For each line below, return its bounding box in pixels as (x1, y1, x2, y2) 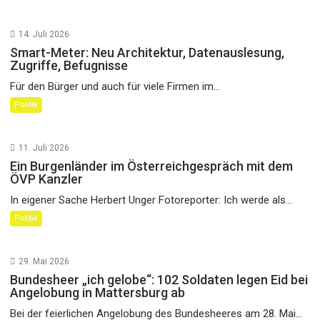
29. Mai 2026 (19, 256, 70, 266)
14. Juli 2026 (19, 29, 70, 39)
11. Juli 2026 (19, 142, 70, 153)
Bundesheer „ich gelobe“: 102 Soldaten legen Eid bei (10, 271, 309, 287)
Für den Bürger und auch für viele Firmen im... (10, 79, 221, 93)
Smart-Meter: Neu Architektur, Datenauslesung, (10, 44, 285, 60)
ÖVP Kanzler (10, 171, 84, 186)
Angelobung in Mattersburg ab (10, 284, 186, 300)
